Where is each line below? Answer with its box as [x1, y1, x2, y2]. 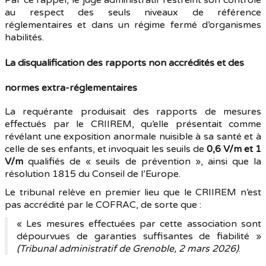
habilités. [5, 31, 44, 43]
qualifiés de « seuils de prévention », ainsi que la [23, 156, 261, 167]
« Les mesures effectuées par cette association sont [17, 218, 261, 230]
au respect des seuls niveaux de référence [5, 7, 261, 18]
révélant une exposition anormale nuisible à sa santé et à [5, 131, 261, 142]
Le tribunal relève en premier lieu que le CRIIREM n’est [5, 186, 261, 198]
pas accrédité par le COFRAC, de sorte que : [5, 199, 201, 211]
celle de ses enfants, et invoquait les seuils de [5, 143, 207, 155]
